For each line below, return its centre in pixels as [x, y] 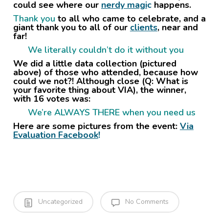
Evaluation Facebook [55, 135]
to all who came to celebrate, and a [130, 19]
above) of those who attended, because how [105, 73]
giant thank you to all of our [71, 28]
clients [143, 28]
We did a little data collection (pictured [95, 64]
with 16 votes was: [52, 99]
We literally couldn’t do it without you [106, 50]
